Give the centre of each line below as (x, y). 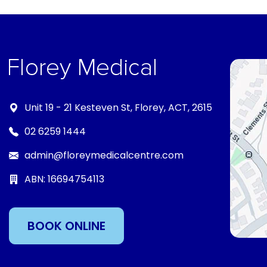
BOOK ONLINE (66, 226)
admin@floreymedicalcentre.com (104, 155)
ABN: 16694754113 (64, 179)
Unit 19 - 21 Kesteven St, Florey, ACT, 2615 (118, 108)
